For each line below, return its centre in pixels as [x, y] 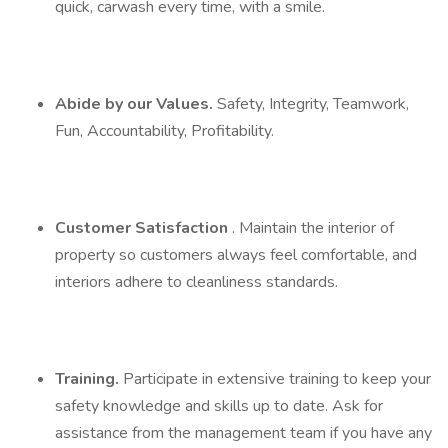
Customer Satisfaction [143, 228]
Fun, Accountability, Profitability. [164, 131]
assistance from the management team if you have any [243, 433]
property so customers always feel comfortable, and [236, 255]
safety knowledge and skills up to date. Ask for [219, 406]
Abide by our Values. [136, 104]
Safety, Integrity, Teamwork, [313, 104]
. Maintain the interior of [313, 228]
